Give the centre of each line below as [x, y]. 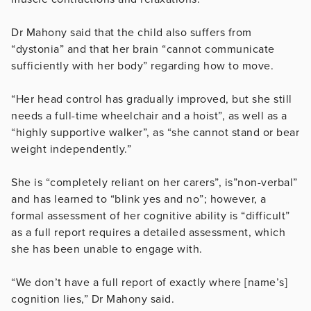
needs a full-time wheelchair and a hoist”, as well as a [149, 116]
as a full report [50, 232]
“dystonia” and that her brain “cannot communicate [143, 49]
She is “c [34, 182]
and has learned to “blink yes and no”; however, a [139, 199]
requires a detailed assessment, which [187, 232]
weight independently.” [71, 149]
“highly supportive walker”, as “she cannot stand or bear [155, 132]
